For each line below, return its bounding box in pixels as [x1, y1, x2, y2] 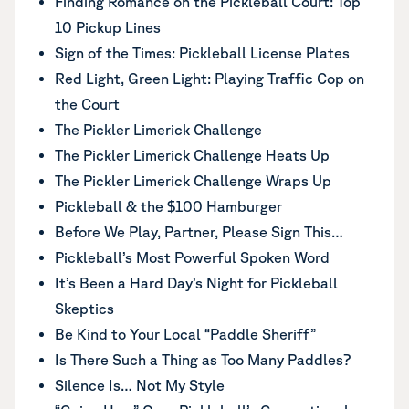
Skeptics [55, 299, 114, 317]
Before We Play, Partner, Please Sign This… [55, 223, 343, 240]
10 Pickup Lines [55, 18, 161, 36]
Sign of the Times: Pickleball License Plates [55, 44, 350, 61]
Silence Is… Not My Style [55, 376, 225, 393]
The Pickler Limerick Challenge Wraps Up [55, 172, 331, 189]
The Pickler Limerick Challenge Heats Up [55, 146, 330, 163]
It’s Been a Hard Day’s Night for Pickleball [55, 274, 338, 291]
